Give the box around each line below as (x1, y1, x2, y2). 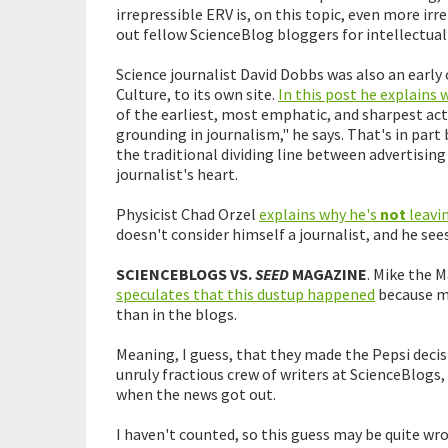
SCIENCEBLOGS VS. (116, 263, 255, 284)
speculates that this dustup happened (116, 283, 375, 304)
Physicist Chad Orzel (116, 203, 259, 224)
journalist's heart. (116, 163, 238, 184)
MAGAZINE (289, 263, 367, 284)
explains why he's (259, 203, 380, 224)
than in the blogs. (116, 303, 237, 324)
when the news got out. (116, 383, 276, 404)
